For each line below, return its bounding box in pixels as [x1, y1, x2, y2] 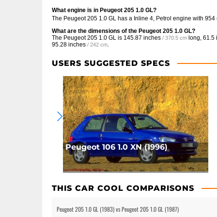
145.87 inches [124, 34, 161, 42]
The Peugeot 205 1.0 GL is [52, 34, 124, 42]
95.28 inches [52, 41, 86, 48]
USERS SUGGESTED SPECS [52, 59, 170, 68]
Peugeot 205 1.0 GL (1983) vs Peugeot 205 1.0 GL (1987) [57, 205, 179, 214]
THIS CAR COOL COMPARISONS [52, 184, 194, 193]
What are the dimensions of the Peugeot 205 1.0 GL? [52, 28, 195, 35]
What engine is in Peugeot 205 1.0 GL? [52, 7, 156, 14]
